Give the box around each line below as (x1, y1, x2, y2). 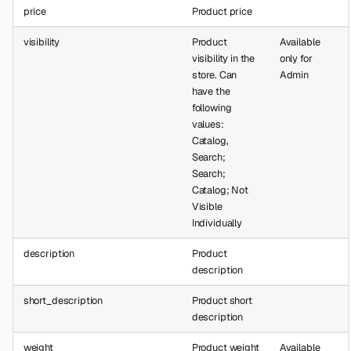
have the (191, 84, 230, 98)
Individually (191, 215, 242, 230)
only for (279, 51, 313, 65)
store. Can (191, 67, 237, 81)
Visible (191, 199, 223, 213)
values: (191, 117, 224, 131)
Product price (191, 4, 252, 18)
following (191, 100, 232, 114)
